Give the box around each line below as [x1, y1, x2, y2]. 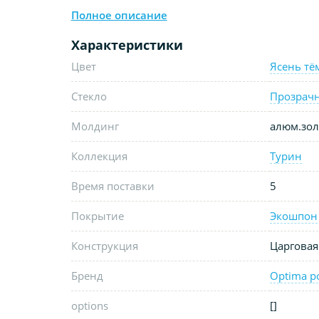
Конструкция [70, 238, 138, 253]
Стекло [70, 88, 107, 103]
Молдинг [70, 118, 119, 133]
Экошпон [269, 208, 318, 223]
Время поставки [70, 178, 155, 193]
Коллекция [70, 148, 127, 163]
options [70, 298, 108, 313]
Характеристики [70, 36, 183, 53]
